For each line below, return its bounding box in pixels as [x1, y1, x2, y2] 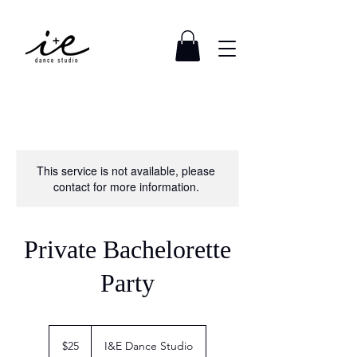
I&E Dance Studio [104, 339, 193, 354]
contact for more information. [53, 178, 199, 195]
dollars [49, 343, 73, 353]
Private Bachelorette [24, 235, 231, 265]
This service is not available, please [37, 163, 215, 179]
